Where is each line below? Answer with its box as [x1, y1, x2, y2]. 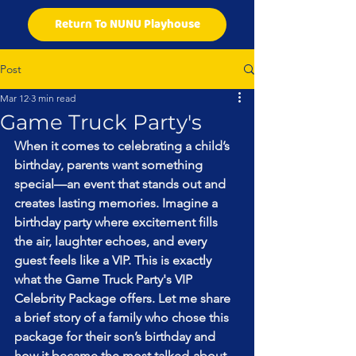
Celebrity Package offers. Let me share [14, 291, 234, 306]
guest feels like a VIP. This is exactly [14, 253, 215, 268]
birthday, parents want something [14, 157, 206, 172]
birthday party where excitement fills [14, 215, 221, 230]
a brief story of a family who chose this [14, 310, 232, 325]
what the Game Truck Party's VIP [14, 272, 195, 287]
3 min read [31, 92, 75, 104]
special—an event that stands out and [14, 176, 229, 192]
